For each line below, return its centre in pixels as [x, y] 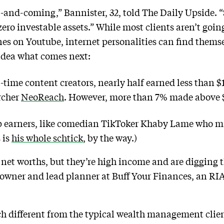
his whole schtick [47, 138]
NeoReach [42, 97]
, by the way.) [110, 138]
